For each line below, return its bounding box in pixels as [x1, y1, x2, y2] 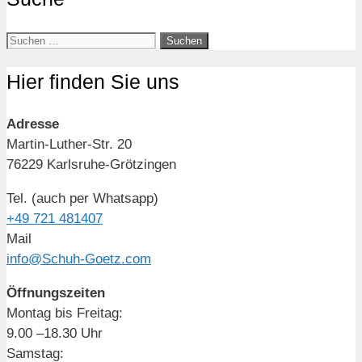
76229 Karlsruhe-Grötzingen [6, 156, 176, 172]
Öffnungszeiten [6, 284, 105, 301]
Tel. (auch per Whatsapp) [6, 190, 158, 206]
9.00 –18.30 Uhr [6, 325, 103, 341]
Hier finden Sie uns [6, 70, 179, 94]
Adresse [6, 116, 59, 132]
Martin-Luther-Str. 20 [6, 136, 132, 152]
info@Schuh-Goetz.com [6, 250, 151, 267]
